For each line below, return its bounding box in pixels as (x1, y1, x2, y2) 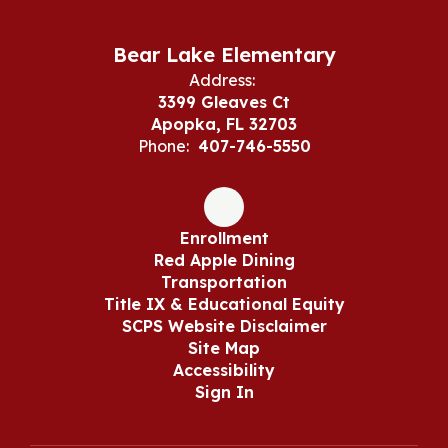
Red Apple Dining (153, 249, 295, 270)
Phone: (137, 135, 189, 156)
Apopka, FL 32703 (151, 113, 297, 134)
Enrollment (179, 227, 269, 248)
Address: (188, 69, 255, 90)
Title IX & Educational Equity (103, 293, 345, 314)
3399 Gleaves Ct (158, 91, 290, 112)
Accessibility (173, 359, 275, 380)
